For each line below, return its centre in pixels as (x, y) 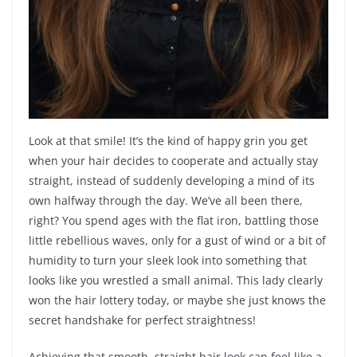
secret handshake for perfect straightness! (142, 320)
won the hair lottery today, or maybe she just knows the (177, 300)
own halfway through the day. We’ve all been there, (166, 201)
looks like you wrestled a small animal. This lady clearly (176, 280)
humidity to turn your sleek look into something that (168, 261)
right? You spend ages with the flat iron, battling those (174, 221)
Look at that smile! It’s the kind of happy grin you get (168, 141)
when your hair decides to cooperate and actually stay (173, 161)
